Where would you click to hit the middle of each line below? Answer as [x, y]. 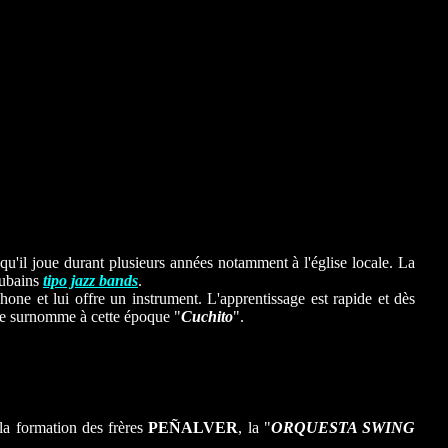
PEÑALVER [193, 427]
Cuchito [207, 316]
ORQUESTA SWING [343, 427]
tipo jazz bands [90, 280]
